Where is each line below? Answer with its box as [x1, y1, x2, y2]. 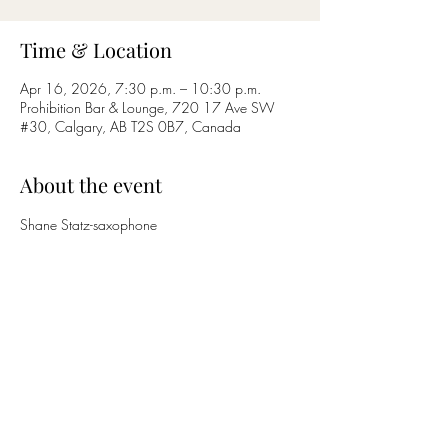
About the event [20, 171, 162, 198]
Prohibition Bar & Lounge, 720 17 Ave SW [20, 98, 274, 117]
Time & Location [20, 36, 172, 63]
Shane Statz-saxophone [20, 215, 157, 234]
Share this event [20, 343, 165, 370]
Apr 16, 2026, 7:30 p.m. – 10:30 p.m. [20, 79, 261, 98]
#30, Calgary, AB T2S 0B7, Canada [20, 117, 241, 136]
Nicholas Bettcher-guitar [20, 236, 159, 255]
